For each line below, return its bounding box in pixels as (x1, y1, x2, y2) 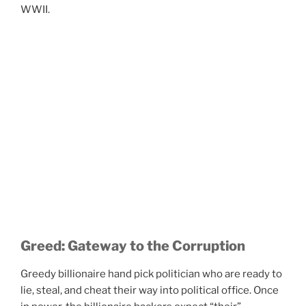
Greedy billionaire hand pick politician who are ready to (20, 267, 282, 280)
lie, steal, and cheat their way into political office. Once (20, 283, 279, 296)
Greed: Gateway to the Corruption (20, 237, 245, 254)
